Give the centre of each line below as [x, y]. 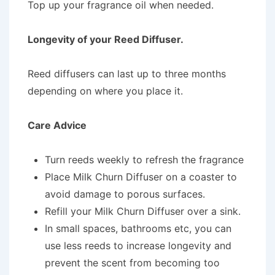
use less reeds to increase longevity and [138, 245]
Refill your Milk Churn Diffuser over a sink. [143, 211]
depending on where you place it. [107, 91]
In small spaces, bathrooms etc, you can [138, 228]
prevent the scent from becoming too [132, 262]
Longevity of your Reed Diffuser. [107, 39]
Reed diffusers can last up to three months [127, 73]
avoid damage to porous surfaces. [125, 194]
